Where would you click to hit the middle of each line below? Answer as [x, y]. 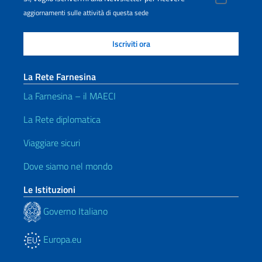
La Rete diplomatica [62, 119]
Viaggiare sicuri [52, 143]
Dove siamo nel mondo [68, 166]
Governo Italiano [74, 211]
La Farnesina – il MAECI [70, 96]
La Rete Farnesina [60, 77]
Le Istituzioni [49, 189]
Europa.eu [61, 239]
